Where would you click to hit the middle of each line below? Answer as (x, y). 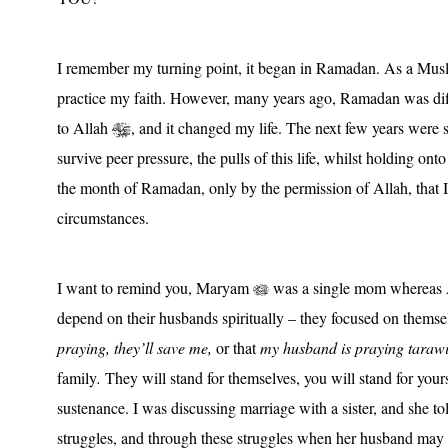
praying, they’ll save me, (134, 347)
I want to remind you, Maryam (155, 287)
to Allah (84, 127)
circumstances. (103, 217)
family (77, 377)
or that (234, 347)
